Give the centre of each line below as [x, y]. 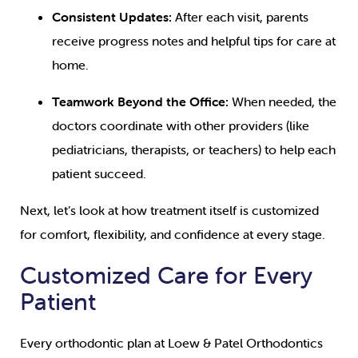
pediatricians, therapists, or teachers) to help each [194, 150]
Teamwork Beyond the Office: [142, 102]
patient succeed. [99, 174]
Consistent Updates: [112, 17]
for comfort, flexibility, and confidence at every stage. [173, 235]
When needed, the [284, 102]
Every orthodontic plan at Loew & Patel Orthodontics [171, 343]
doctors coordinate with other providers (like [181, 126]
